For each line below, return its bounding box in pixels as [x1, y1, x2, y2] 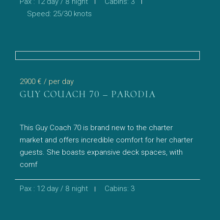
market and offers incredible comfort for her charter [20, 136, 193, 144]
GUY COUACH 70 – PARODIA [20, 88, 156, 100]
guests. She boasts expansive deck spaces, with [20, 148, 183, 157]
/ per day [44, 77, 74, 86]
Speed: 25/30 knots [27, 9, 92, 18]
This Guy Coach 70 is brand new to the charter [20, 123, 173, 132]
